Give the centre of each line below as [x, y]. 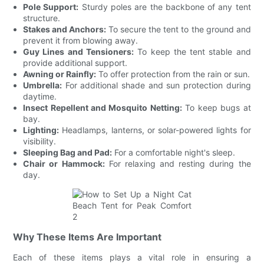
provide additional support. [75, 62]
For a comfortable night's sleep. [174, 152]
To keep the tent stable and [192, 51]
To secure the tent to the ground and [179, 29]
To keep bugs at [216, 107]
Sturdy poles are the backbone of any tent [165, 6]
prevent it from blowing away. [81, 40]
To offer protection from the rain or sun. [173, 74]
